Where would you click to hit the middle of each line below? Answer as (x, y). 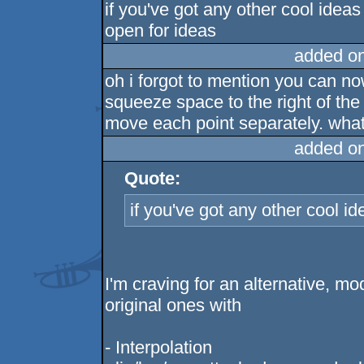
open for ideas (161, 31)
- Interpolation (159, 348)
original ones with (173, 305)
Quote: (153, 179)
